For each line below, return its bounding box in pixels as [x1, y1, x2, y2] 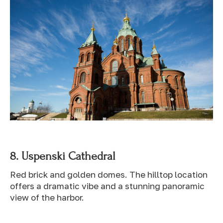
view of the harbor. [10, 192, 84, 203]
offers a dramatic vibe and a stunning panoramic [10, 180, 205, 191]
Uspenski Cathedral [21, 149, 115, 163]
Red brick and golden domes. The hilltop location [10, 169, 208, 180]
